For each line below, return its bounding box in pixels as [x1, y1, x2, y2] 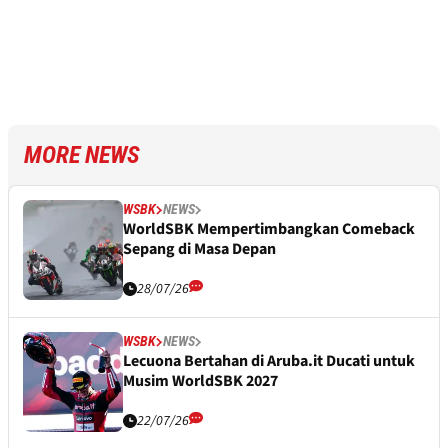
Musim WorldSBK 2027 [123, 370, 278, 393]
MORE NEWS [24, 141, 140, 170]
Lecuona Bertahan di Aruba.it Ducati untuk [123, 350, 415, 373]
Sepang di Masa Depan [123, 238, 276, 261]
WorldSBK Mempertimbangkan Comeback [123, 218, 415, 241]
